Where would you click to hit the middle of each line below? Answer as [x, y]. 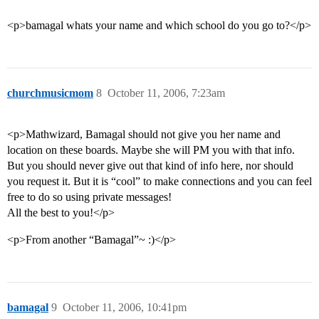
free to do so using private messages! [89, 197]
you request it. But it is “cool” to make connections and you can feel [159, 182]
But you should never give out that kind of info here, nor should [150, 166]
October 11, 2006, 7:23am [166, 93]
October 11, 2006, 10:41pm [125, 308]
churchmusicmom [50, 93]
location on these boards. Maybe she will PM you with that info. [151, 150]
